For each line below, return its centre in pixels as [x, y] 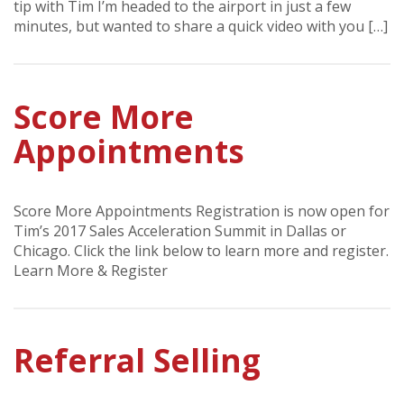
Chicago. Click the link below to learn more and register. [201, 250]
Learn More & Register [91, 270]
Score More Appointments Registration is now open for [202, 211]
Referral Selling [137, 360]
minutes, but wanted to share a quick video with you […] [201, 27]
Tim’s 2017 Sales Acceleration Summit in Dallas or [180, 230]
